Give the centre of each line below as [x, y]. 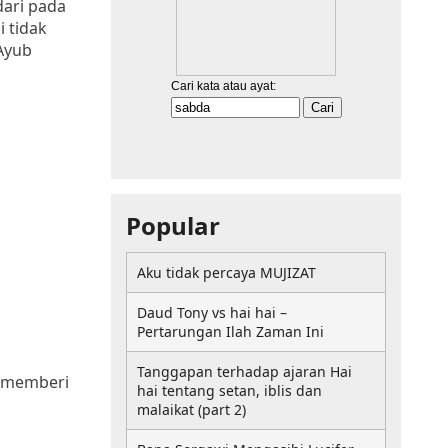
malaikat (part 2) [191, 409]
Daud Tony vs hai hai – [212, 312]
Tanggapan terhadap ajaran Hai [244, 371]
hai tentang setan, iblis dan [229, 390]
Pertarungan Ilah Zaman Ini [230, 331]
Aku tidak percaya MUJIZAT [226, 272]
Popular [173, 225]
